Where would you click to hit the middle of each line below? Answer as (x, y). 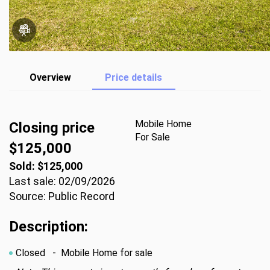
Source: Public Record (62, 196)
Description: (49, 227)
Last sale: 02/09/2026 (62, 181)
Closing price (52, 128)
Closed (32, 253)
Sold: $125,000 (46, 166)
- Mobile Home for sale (100, 253)
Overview (51, 77)
